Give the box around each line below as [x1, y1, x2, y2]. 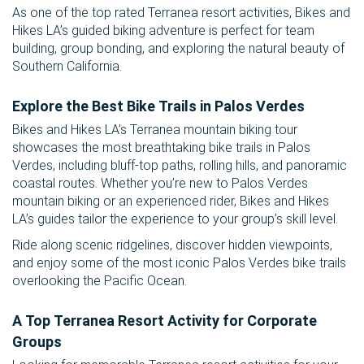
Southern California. [12, 58, 122, 75]
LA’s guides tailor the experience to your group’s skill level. [12, 211, 338, 227]
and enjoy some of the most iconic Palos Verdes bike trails [12, 255, 346, 271]
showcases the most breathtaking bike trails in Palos [12, 140, 310, 156]
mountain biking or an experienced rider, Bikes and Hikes [12, 193, 329, 210]
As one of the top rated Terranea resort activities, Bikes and [12, 5, 350, 21]
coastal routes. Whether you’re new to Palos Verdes [12, 175, 308, 192]
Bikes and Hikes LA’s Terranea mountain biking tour [12, 122, 297, 138]
